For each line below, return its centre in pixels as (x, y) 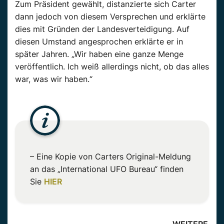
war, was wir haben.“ (54, 79)
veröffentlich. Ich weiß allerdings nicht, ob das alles (112, 67)
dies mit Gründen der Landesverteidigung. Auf (102, 29)
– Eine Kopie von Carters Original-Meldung (110, 157)
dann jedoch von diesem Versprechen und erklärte (110, 17)
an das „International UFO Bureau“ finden (107, 169)
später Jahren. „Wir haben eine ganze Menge (99, 54)
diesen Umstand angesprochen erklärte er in (99, 42)
